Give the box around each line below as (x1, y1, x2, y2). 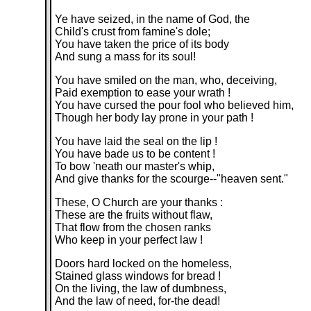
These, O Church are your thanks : (55, 196, 224, 208)
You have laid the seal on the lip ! (55, 135, 218, 147)
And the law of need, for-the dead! (55, 295, 221, 307)
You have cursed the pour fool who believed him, (55, 99, 294, 111)
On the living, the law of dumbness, (55, 283, 227, 294)
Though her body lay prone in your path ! (55, 112, 254, 124)
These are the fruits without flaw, (55, 209, 213, 221)
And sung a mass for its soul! (55, 51, 196, 62)
